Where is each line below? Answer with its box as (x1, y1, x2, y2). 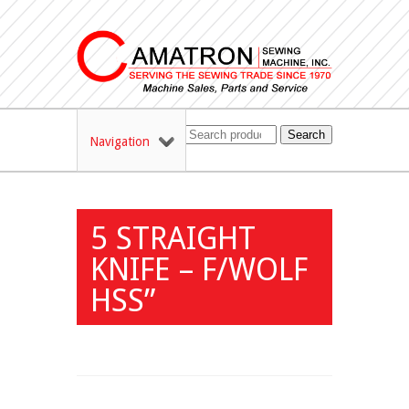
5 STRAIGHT (90, 220, 256, 257)
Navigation (89, 134, 150, 150)
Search (288, 128, 325, 142)
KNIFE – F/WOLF (90, 251, 308, 288)
